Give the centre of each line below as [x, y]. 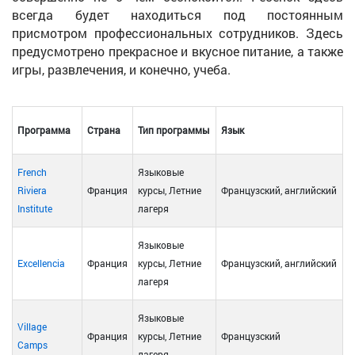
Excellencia [41, 263]
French [32, 172]
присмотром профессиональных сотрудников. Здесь [177, 32]
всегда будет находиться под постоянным [177, 14]
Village [32, 326]
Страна [104, 130]
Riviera [32, 190]
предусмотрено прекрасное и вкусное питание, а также [177, 51]
